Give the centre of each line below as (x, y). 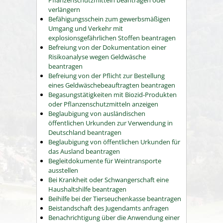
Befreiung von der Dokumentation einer (107, 47)
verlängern (64, 9)
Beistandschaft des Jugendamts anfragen (109, 208)
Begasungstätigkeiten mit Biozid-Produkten (112, 94)
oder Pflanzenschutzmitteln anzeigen (103, 104)
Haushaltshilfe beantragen (87, 189)
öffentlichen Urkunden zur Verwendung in (111, 123)
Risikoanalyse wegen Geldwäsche (97, 56)
